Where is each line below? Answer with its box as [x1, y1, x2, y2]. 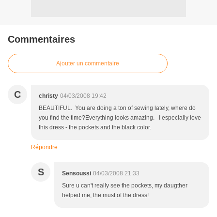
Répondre [31, 144, 58, 151]
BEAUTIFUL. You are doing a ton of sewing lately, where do [39, 105, 196, 112]
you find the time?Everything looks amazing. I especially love [39, 114, 201, 122]
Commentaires [8, 34, 75, 45]
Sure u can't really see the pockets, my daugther [62, 182, 187, 189]
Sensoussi [62, 170, 91, 177]
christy [39, 93, 58, 100]
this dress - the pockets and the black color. [39, 124, 151, 131]
